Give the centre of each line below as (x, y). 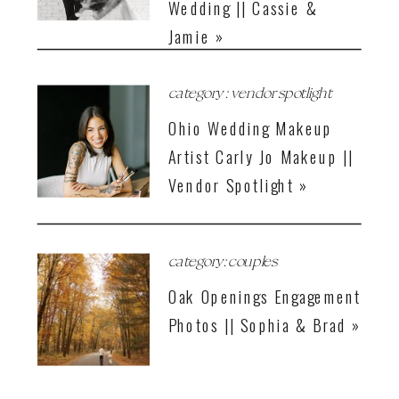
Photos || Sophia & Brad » (265, 325)
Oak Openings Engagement (265, 296)
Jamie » (197, 37)
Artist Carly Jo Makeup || (261, 156)
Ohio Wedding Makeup (251, 128)
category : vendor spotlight (250, 92)
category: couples (223, 260)
